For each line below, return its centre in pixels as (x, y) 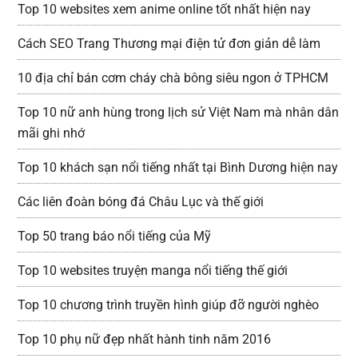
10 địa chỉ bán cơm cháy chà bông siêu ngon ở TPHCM (173, 78)
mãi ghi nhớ (52, 133)
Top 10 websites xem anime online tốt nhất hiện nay (165, 10)
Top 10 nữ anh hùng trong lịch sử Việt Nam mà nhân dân (179, 113)
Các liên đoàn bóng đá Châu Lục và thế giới (141, 202)
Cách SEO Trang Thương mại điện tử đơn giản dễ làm (169, 44)
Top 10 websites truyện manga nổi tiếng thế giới (153, 271)
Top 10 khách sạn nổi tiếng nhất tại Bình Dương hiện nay (178, 168)
